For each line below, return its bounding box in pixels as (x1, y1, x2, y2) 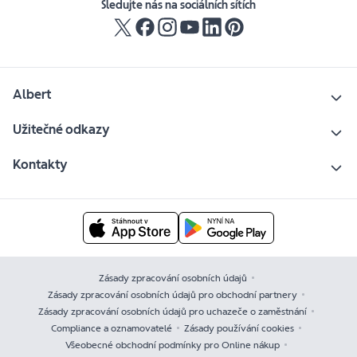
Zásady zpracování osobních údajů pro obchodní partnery (48, 289, 297, 301)
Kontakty (13, 157, 68, 173)
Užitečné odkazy (13, 122, 110, 138)
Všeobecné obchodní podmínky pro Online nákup (65, 339, 280, 351)
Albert (13, 87, 51, 103)
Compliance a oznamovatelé (51, 323, 172, 335)
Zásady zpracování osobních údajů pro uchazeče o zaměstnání (38, 306, 307, 318)
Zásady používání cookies (184, 323, 294, 335)
